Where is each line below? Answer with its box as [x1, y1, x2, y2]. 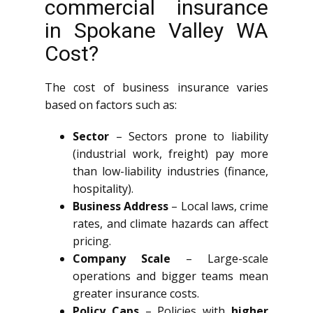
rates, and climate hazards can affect [73, 216, 268, 231]
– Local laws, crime [168, 198, 269, 214]
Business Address [73, 198, 169, 214]
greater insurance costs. [73, 286, 199, 301]
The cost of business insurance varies [45, 80, 268, 95]
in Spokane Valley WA [45, 18, 268, 43]
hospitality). [73, 181, 133, 196]
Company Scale [73, 251, 170, 266]
